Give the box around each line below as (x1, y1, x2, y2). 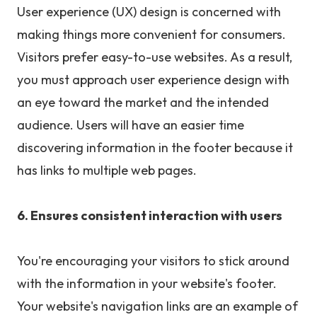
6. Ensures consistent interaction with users (17, 207, 282, 224)
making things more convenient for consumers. (17, 26, 286, 43)
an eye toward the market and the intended (17, 94, 269, 111)
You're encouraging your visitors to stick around (17, 253, 289, 270)
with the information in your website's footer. (17, 275, 277, 292)
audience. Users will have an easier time (17, 117, 244, 134)
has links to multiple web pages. (17, 162, 197, 179)
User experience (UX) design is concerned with (17, 4, 281, 21)
